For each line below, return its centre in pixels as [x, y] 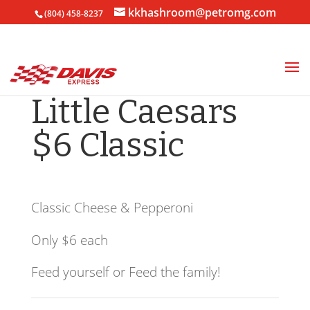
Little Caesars [134, 112]
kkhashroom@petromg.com [202, 12]
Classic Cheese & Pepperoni [112, 207]
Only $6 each [69, 239]
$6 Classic [108, 145]
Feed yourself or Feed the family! [126, 272]
